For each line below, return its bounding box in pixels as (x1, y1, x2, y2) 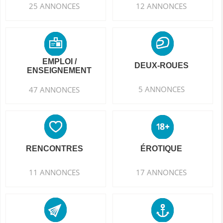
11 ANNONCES (29, 167, 80, 177)
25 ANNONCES (29, 1, 80, 11)
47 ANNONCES (29, 85, 80, 95)
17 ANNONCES (136, 167, 187, 177)
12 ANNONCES (136, 1, 187, 11)
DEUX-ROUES (134, 61, 189, 70)
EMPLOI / (42, 57, 77, 66)
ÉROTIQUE (140, 144, 183, 153)
